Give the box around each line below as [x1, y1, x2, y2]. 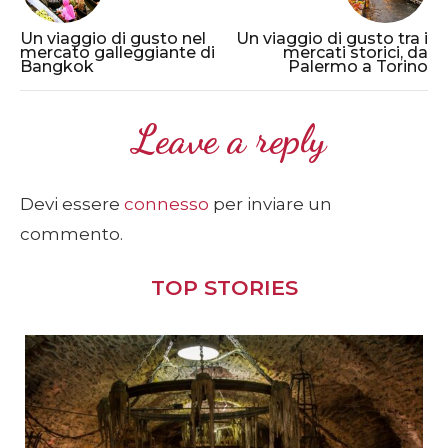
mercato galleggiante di [20, 42, 215, 62]
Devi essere [20, 193, 124, 214]
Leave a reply [132, 114, 326, 163]
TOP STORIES [150, 274, 298, 300]
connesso [124, 193, 209, 214]
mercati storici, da [283, 42, 428, 62]
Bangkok [20, 56, 94, 76]
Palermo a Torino [288, 56, 428, 76]
